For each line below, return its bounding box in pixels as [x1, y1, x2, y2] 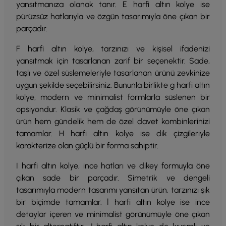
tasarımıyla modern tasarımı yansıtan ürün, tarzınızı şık [16, 185, 210, 195]
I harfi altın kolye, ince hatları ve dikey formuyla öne [16, 161, 210, 171]
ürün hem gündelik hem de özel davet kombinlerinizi [16, 117, 210, 126]
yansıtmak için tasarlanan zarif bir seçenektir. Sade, [16, 56, 210, 66]
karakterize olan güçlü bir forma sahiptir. [16, 141, 158, 150]
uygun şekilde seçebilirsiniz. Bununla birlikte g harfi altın [16, 80, 210, 90]
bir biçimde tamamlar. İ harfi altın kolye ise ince [16, 197, 210, 207]
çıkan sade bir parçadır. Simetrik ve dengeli [16, 173, 210, 183]
